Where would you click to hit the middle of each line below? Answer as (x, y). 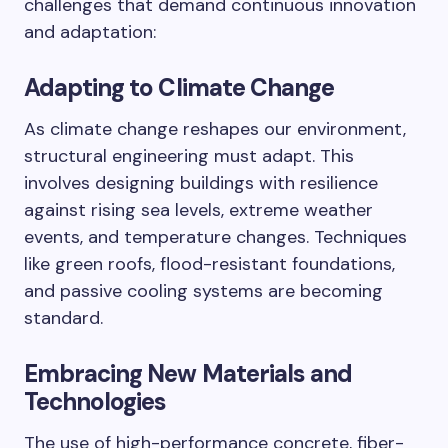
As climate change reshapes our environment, (215, 129)
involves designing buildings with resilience (201, 183)
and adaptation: (90, 32)
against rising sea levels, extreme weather (198, 210)
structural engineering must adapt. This (189, 156)
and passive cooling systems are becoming (203, 291)
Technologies (95, 402)
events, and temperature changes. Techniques (215, 237)
